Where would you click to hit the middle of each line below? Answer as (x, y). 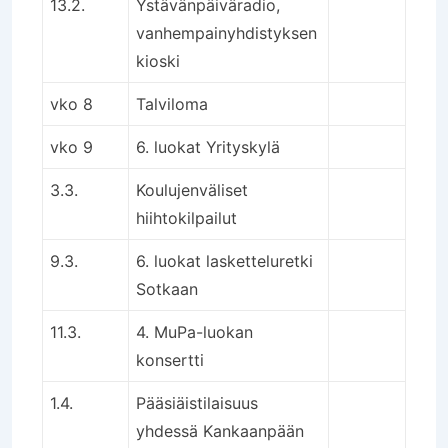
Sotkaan (167, 288)
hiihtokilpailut (186, 217)
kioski (158, 60)
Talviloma (172, 103)
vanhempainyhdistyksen (226, 32)
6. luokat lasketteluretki (224, 260)
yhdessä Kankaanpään (220, 430)
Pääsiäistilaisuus (197, 402)
